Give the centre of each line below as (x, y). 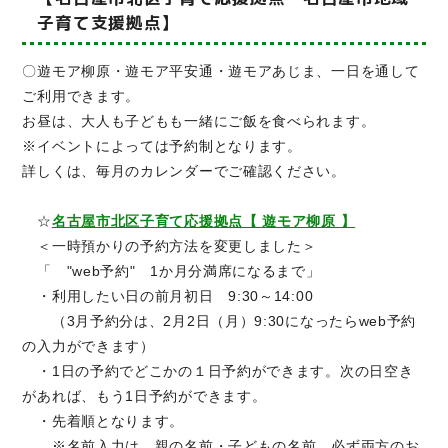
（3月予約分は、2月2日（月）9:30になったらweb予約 (219, 321)
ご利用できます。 (81, 96)
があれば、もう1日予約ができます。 (144, 396)
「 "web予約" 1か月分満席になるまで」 (171, 271)
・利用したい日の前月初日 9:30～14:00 (168, 296)
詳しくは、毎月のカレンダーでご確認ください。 (184, 171)
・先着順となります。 (103, 421)
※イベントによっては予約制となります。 (162, 146)
